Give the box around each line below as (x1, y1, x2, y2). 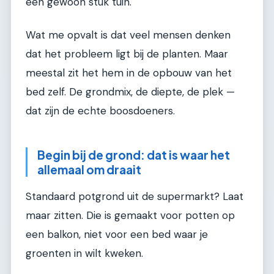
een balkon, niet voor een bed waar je (26, 228, 208, 242)
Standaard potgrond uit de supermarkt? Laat (26, 190, 243, 204)
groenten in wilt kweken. (26, 246, 143, 261)
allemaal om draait (37, 161, 141, 177)
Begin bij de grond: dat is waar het (37, 147, 230, 162)
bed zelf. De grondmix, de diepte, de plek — (26, 84, 235, 98)
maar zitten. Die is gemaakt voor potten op (26, 209, 235, 223)
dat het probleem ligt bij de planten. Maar (26, 46, 228, 61)
